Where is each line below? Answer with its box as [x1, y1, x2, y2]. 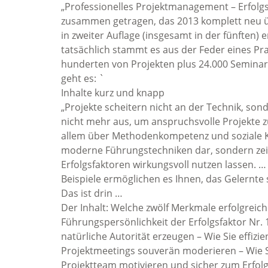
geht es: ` [61, 72, 104, 85]
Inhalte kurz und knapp [61, 86, 165, 99]
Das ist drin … [61, 187, 123, 200]
